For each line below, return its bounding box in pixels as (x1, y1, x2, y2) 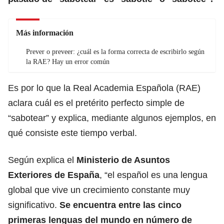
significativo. (8, 199, 59, 210)
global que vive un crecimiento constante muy (8, 184, 190, 195)
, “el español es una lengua (99, 169, 207, 180)
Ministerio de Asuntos (76, 154, 170, 165)
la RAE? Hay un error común (26, 57, 109, 65)
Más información (16, 28, 73, 37)
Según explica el (8, 154, 76, 165)
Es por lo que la (8, 82, 73, 93)
